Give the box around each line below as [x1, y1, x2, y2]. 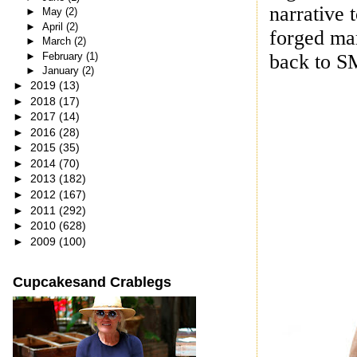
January [41, 64, 82, 76]
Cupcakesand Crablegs [12, 273, 171, 290]
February [41, 49, 86, 62]
